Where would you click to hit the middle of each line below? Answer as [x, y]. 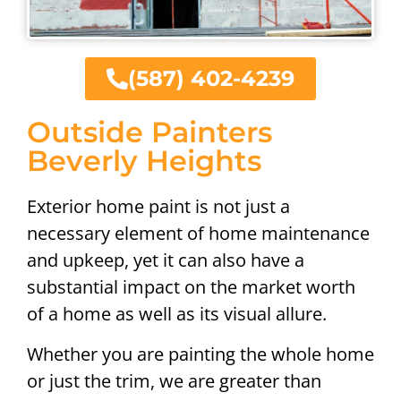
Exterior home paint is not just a [158, 207]
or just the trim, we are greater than [174, 380]
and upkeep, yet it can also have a [166, 260]
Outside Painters [149, 132]
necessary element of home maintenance [198, 234]
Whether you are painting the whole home [200, 354]
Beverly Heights [144, 161]
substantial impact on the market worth [191, 287]
